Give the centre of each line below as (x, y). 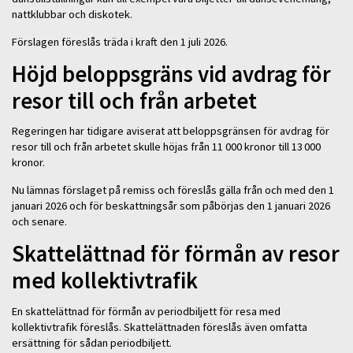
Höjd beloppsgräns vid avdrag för (171, 74)
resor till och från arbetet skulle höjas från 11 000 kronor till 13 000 (166, 147)
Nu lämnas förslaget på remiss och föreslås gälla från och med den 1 (173, 190)
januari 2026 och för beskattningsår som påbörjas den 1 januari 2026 (171, 205)
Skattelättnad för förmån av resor (176, 254)
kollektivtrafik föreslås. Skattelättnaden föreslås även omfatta (160, 327)
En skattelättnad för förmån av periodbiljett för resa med (146, 311)
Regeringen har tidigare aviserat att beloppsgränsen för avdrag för (171, 131)
